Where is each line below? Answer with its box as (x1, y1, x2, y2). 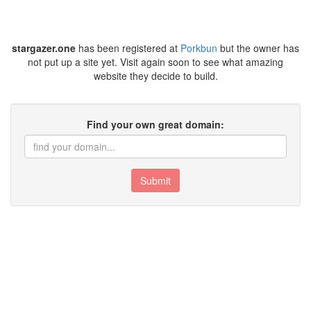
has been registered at (76, 41, 180, 55)
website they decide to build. (93, 69, 218, 83)
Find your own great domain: (87, 117, 224, 131)
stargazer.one (12, 41, 76, 55)
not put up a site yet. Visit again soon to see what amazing (28, 55, 283, 69)
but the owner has (217, 41, 299, 55)
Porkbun (180, 41, 217, 55)
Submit (140, 174, 171, 187)
